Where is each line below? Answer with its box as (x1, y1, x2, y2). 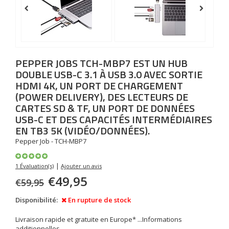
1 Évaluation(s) (15, 162, 54, 170)
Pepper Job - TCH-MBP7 (15, 136, 86, 146)
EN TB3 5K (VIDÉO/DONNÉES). (15, 123, 150, 139)
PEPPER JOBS (15, 55, 78, 71)
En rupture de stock (66, 195, 131, 204)
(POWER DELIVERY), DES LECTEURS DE (15, 89, 188, 105)
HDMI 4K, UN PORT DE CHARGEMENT (15, 78, 183, 94)
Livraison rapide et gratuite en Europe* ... (15, 215, 142, 224)
